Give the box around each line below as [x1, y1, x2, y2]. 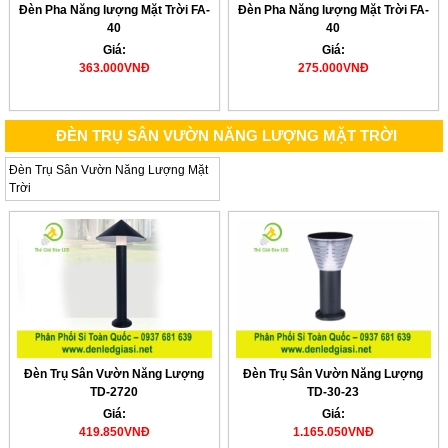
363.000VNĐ [78, 61, 150, 76]
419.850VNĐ [78, 424, 150, 439]
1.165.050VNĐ [292, 424, 374, 439]
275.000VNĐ [297, 61, 369, 76]
